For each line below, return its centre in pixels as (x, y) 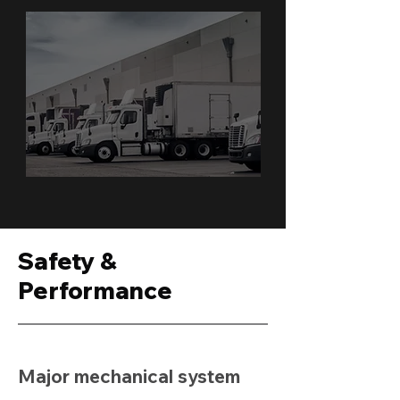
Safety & (68, 261)
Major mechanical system (129, 376)
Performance (95, 291)
